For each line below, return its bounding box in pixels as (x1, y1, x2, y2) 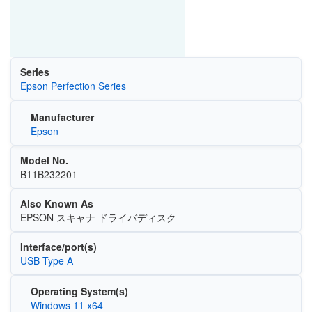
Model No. (19, 153, 68, 167)
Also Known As (19, 196, 93, 210)
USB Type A (19, 253, 73, 267)
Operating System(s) (30, 284, 128, 298)
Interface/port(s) (19, 239, 97, 253)
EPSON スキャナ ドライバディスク (19, 210, 176, 224)
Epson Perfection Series (19, 79, 126, 93)
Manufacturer (30, 109, 94, 124)
